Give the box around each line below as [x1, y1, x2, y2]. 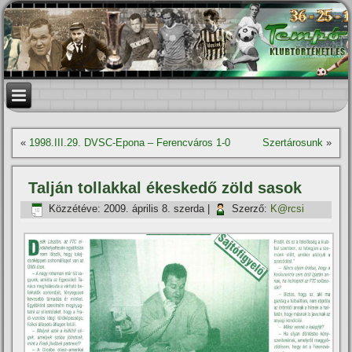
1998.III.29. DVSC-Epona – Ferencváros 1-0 [29, 137, 231, 148]
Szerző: [232, 203, 268, 215]
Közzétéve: [49, 203, 101, 215]
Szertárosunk [262, 137, 323, 148]
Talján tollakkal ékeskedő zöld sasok [28, 179, 302, 196]
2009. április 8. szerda [104, 203, 205, 215]
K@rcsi [270, 203, 305, 215]
